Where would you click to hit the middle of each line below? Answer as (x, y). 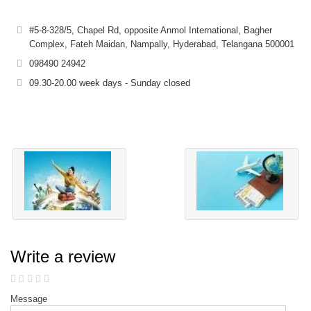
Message (29, 299)
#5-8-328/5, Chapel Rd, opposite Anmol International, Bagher (151, 30)
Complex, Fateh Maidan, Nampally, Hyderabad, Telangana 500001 (162, 44)
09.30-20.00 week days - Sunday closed (110, 83)
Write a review (63, 256)
